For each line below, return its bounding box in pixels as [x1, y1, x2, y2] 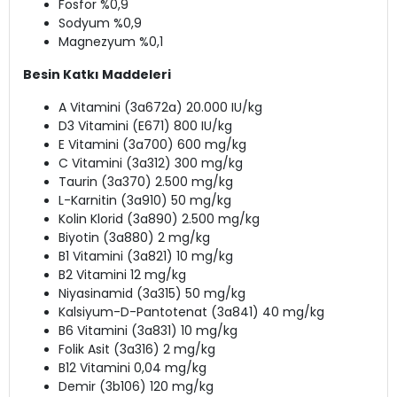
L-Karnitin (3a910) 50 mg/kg [58, 191, 231, 210]
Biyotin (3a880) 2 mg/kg [58, 229, 210, 247]
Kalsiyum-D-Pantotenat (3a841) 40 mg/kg [58, 303, 324, 322]
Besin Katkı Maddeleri [23, 66, 171, 84]
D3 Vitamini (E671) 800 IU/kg [58, 117, 232, 136]
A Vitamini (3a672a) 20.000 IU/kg [58, 98, 262, 117]
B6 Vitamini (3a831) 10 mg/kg [58, 322, 237, 340]
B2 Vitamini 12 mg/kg [58, 266, 186, 284]
